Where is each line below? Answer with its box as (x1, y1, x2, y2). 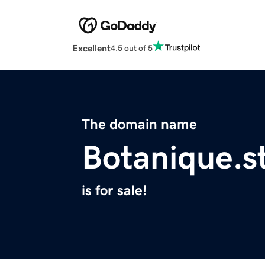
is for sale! (82, 183, 147, 198)
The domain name (82, 117, 197, 132)
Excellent (72, 43, 111, 53)
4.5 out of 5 (111, 43, 153, 52)
